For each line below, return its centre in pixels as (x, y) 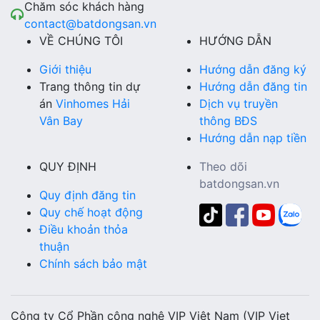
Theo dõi (223, 167)
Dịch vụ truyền (239, 104)
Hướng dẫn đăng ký (253, 70)
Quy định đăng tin (87, 195)
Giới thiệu (65, 70)
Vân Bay (61, 121)
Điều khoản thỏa (84, 230)
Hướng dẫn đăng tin (253, 87)
